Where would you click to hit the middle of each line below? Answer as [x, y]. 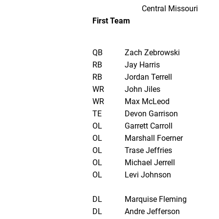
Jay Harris [142, 65]
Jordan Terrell [148, 77]
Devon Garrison [151, 114]
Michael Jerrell [150, 163]
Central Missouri [170, 9]
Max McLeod [147, 102]
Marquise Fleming [155, 199]
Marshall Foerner [153, 138]
